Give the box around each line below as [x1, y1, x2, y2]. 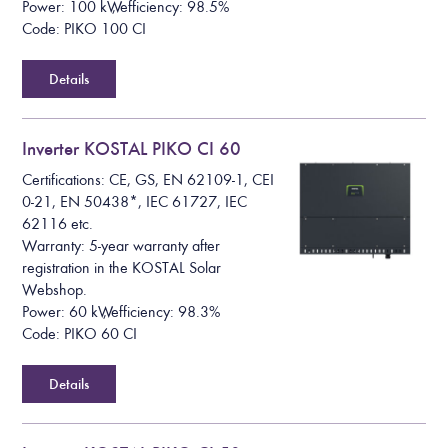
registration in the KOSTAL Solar [22, 258, 222, 277]
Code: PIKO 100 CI [22, 20, 147, 39]
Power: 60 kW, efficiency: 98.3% [22, 302, 221, 321]
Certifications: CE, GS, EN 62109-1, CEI [22, 170, 275, 189]
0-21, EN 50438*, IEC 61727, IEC [22, 192, 248, 211]
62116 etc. [22, 214, 94, 233]
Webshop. [22, 280, 88, 299]
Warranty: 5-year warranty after [22, 236, 221, 255]
